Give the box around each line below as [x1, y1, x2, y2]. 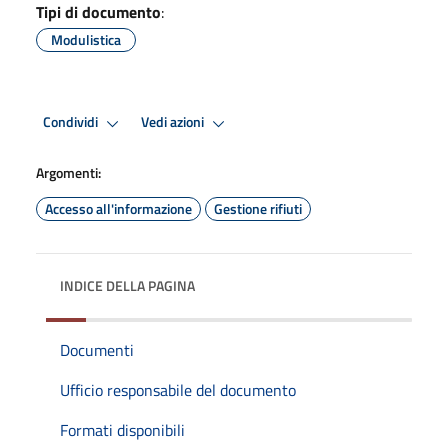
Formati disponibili [60, 417, 185, 442]
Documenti [60, 337, 134, 362]
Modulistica [51, 28, 121, 50]
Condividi [43, 111, 101, 134]
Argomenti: [36, 161, 101, 183]
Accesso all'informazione [45, 197, 192, 219]
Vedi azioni [141, 111, 207, 134]
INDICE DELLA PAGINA [60, 274, 195, 296]
